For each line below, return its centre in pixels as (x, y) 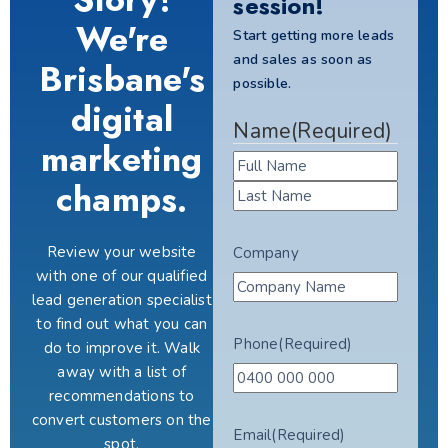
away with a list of (122, 372)
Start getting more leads (314, 36)
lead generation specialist (121, 300)
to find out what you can (122, 324)
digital (121, 119)
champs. (122, 199)
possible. (262, 84)
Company (266, 252)
